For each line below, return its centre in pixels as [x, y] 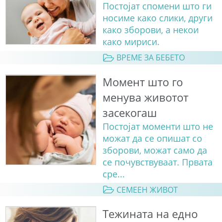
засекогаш [130, 112]
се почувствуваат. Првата [157, 162]
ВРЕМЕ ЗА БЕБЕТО [150, 58]
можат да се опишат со [152, 138]
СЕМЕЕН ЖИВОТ [147, 190]
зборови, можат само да [155, 150]
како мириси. [131, 42]
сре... [113, 174]
